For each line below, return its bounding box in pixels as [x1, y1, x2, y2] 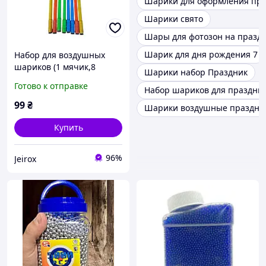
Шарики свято [144, 13, 203, 25]
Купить [53, 122, 83, 134]
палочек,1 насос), [14, 73, 85, 85]
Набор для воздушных [14, 49, 105, 61]
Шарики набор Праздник [144, 66, 248, 78]
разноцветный [14, 85, 75, 97]
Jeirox [14, 153, 36, 164]
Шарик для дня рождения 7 [144, 49, 258, 61]
